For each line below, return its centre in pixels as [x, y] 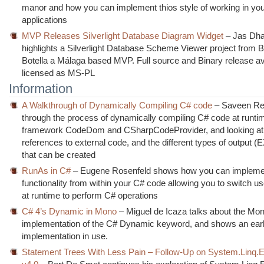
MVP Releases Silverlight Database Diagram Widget [123, 36]
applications [45, 20]
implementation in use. [65, 236]
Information [41, 89]
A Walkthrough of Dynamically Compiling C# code [117, 105]
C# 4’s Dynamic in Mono [70, 211]
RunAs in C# [47, 171]
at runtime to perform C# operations [90, 195]
